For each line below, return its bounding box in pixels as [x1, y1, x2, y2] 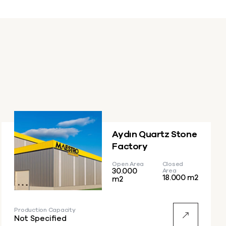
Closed [162, 161, 184, 167]
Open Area [112, 161, 144, 167]
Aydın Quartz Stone [112, 130, 197, 140]
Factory [112, 142, 148, 152]
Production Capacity [14, 207, 76, 213]
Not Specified [14, 215, 67, 223]
